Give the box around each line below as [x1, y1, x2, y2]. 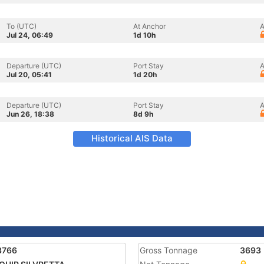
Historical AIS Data [91, 133, 173, 144]
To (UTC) [6, 22, 37, 31]
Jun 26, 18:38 [6, 110, 54, 118]
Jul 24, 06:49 [6, 31, 53, 39]
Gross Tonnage [140, 245, 197, 255]
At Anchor [133, 22, 166, 31]
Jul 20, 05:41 [6, 70, 52, 79]
